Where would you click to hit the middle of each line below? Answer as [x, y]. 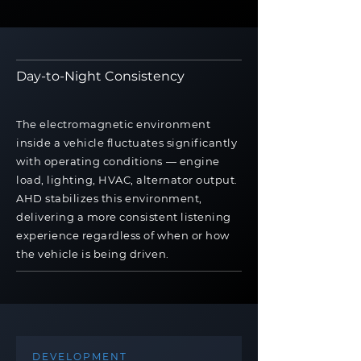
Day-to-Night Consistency [100, 76]
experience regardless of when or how [123, 235]
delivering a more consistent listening [124, 217]
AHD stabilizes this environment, [109, 198]
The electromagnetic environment [114, 124]
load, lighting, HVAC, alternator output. [127, 180]
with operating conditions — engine [118, 161]
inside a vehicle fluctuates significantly [127, 143]
